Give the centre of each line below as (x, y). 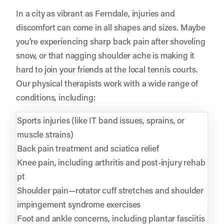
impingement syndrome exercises (79, 204)
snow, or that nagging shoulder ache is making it (105, 55)
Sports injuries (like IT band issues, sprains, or (101, 120)
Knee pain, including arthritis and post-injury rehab (111, 162)
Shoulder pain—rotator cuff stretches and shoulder (110, 190)
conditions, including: (56, 97)
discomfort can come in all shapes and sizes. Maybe (111, 27)
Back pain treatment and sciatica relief (88, 148)
